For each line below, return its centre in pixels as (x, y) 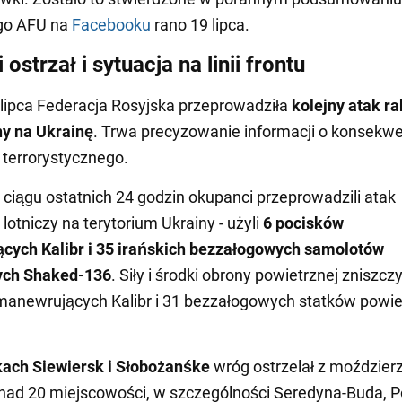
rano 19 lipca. (200, 24)
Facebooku (111, 24)
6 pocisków (303, 223)
